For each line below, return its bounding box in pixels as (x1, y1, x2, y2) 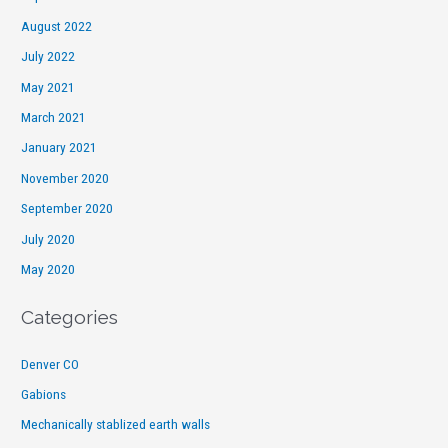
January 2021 (21, 139, 98, 156)
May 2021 (21, 78, 76, 95)
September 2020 (21, 200, 114, 217)
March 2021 (21, 108, 87, 125)
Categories (21, 306, 119, 329)
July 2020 (21, 230, 76, 247)
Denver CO (21, 355, 80, 372)
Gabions (21, 386, 67, 403)
